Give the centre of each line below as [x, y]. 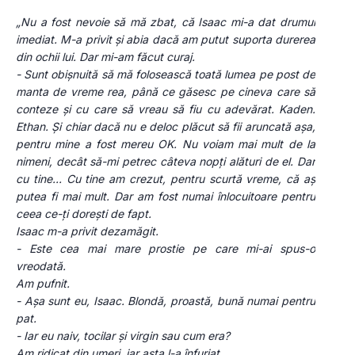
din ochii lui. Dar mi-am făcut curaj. [105, 57]
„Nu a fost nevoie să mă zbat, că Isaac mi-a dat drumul [166, 22]
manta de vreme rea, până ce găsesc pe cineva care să [166, 92]
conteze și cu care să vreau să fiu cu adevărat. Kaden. [166, 109]
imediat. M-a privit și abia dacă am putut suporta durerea [166, 40]
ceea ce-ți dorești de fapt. [84, 214]
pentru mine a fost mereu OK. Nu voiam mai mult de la [166, 144]
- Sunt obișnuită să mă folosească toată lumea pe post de [166, 74]
